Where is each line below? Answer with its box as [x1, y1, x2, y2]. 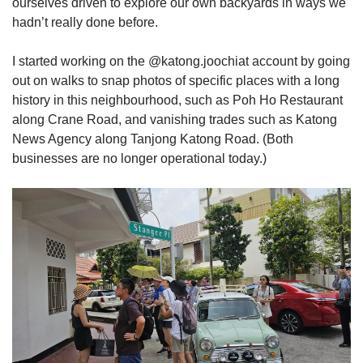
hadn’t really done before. [12, 15, 161, 30]
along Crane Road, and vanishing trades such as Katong [12, 113, 337, 127]
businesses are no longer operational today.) [12, 152, 270, 166]
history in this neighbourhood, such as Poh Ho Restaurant [12, 93, 343, 108]
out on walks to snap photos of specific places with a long [12, 74, 340, 88]
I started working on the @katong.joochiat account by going [12, 54, 350, 69]
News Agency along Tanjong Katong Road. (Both [12, 132, 293, 147]
